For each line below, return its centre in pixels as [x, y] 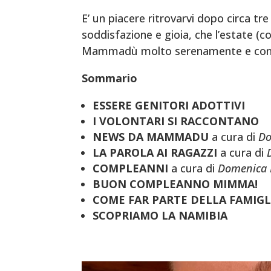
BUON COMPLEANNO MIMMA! [175, 184]
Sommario [109, 78]
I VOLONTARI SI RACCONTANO [175, 121]
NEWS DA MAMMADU [150, 136]
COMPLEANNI [130, 168]
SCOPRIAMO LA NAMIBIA [160, 215]
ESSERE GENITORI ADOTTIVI [168, 105]
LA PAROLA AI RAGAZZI [155, 152]
